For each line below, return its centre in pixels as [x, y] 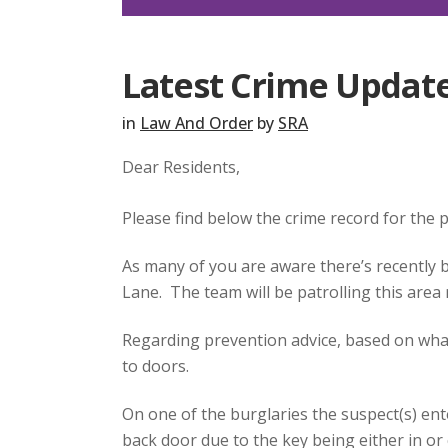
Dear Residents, [181, 166]
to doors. [155, 366]
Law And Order [196, 122]
